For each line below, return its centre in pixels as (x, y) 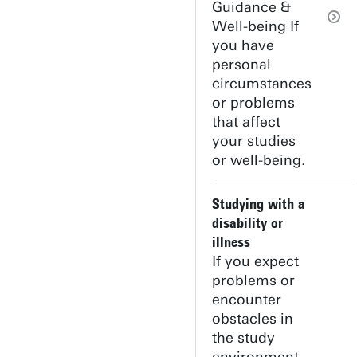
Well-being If (255, 26)
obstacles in (253, 319)
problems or (253, 280)
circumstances (262, 84)
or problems (253, 103)
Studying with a (259, 204)
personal (241, 65)
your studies (254, 141)
